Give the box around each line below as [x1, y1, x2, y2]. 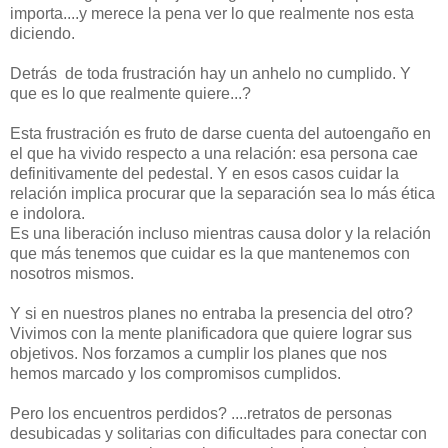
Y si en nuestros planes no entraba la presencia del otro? [10, 305, 413, 323]
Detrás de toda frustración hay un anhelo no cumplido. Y [10, 65, 411, 83]
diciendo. [10, 25, 75, 43]
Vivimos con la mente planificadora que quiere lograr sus [10, 325, 412, 343]
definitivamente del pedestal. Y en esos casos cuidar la [10, 165, 399, 183]
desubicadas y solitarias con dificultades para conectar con [10, 425, 427, 443]
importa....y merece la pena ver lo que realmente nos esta [10, 5, 414, 23]
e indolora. [10, 205, 85, 223]
